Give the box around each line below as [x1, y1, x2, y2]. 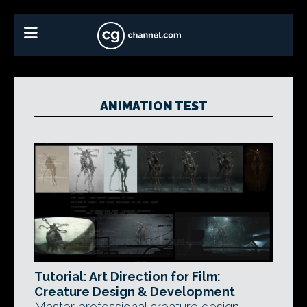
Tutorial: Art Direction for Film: [34, 269, 221, 284]
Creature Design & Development [34, 284, 235, 299]
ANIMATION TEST [99, 99, 208, 113]
